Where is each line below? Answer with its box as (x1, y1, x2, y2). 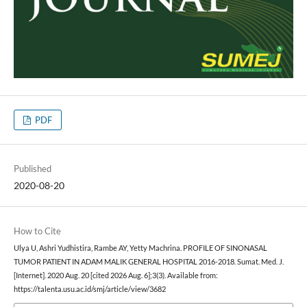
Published (13, 162, 51, 174)
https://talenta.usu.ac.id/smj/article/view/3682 (13, 284, 166, 293)
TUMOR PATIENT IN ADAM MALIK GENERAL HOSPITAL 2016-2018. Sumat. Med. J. (13, 257, 284, 266)
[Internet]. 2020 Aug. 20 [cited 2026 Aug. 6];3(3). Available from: (13, 271, 218, 280)
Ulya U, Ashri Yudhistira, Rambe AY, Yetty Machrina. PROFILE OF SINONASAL (13, 243, 267, 252)
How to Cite (13, 225, 61, 236)
